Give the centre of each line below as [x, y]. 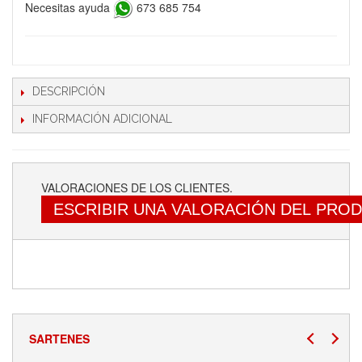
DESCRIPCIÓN [69, 91]
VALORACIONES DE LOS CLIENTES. [137, 187]
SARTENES [59, 339]
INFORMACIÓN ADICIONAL [102, 119]
